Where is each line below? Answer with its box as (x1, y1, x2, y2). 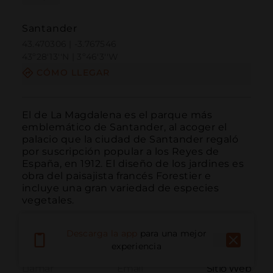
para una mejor (140, 228, 207, 239)
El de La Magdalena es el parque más (21, 108, 213, 121)
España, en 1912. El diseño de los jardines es (21, 157, 244, 169)
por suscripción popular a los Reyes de (21, 145, 219, 157)
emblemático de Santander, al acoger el (21, 121, 227, 133)
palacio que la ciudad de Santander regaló (21, 133, 239, 145)
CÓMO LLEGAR (36, 67, 110, 79)
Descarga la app (66, 228, 138, 239)
